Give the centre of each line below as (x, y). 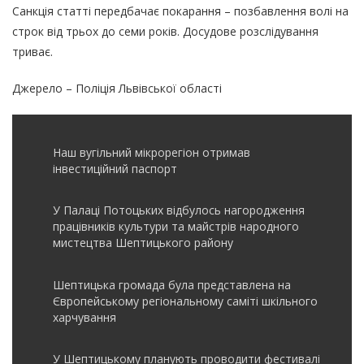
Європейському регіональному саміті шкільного (185, 301)
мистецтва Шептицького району (143, 243)
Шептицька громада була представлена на (172, 284)
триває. (32, 51)
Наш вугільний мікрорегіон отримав (152, 152)
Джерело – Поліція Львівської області (117, 88)
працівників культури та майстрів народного (176, 226)
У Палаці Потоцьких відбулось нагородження (179, 210)
